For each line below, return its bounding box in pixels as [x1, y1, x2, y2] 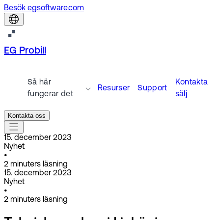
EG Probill [4, 46, 46, 56]
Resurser [97, 84, 130, 92]
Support [137, 84, 167, 92]
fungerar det [27, 90, 73, 98]
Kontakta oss [8, 112, 46, 119]
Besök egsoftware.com [4, 4, 84, 12]
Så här [27, 79, 51, 86]
